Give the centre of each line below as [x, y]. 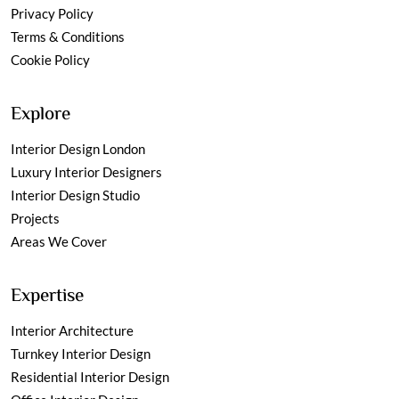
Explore [41, 114]
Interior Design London [78, 148]
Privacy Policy [52, 13]
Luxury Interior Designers [86, 171]
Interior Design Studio [75, 195]
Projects [35, 218]
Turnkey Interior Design [81, 353]
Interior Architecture [72, 330]
